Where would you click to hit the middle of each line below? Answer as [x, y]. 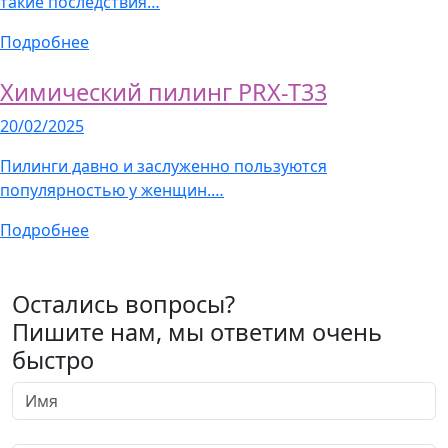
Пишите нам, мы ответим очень [197, 332]
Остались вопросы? [123, 304]
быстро [53, 360]
